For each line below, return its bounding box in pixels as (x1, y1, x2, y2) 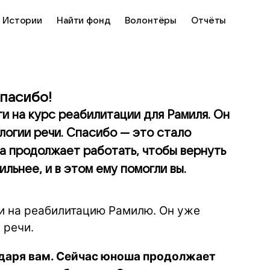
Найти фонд (56, 16, 111, 25)
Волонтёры (125, 16, 177, 25)
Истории (2, 16, 42, 25)
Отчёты (191, 16, 227, 25)
